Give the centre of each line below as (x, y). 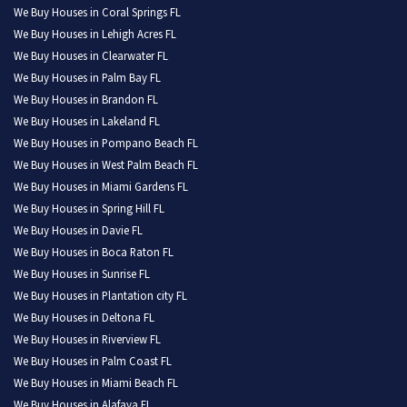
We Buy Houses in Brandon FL (86, 100)
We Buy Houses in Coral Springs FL (97, 13)
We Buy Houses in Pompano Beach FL (106, 144)
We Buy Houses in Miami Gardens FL (101, 188)
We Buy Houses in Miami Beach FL (96, 384)
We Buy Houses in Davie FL (78, 231)
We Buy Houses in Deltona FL (84, 318)
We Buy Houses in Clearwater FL (91, 57)
